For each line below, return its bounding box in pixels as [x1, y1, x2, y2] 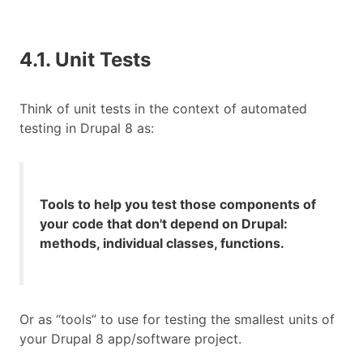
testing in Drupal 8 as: [19, 120, 154, 137]
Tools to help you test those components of [40, 196, 316, 213]
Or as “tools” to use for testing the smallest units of [19, 311, 335, 328]
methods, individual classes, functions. [40, 235, 284, 252]
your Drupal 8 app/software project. [19, 331, 241, 348]
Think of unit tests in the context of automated [19, 100, 307, 117]
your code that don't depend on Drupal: [40, 216, 288, 233]
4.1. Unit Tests [19, 48, 151, 72]
